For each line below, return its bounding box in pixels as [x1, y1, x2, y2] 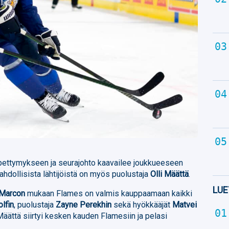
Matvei [172, 199, 197, 210]
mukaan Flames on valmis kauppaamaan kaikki [25, 188, 193, 198]
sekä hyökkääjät [111, 199, 173, 210]
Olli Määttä [150, 169, 189, 179]
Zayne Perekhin [56, 199, 112, 210]
